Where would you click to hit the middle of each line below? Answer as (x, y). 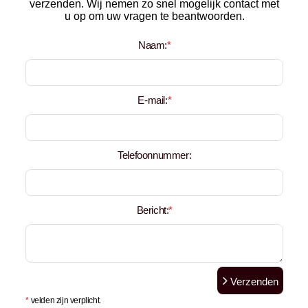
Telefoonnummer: (155, 155)
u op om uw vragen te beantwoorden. (154, 16)
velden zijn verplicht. (65, 300)
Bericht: (153, 210)
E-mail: (153, 100)
